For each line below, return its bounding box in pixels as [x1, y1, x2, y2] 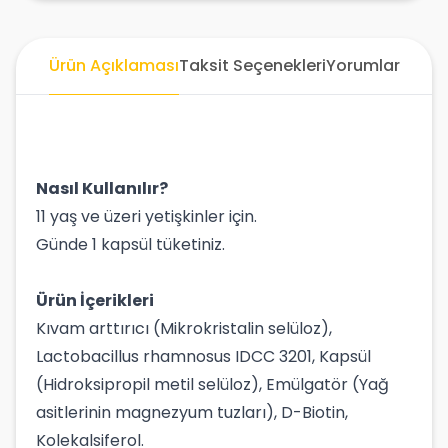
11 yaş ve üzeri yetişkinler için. [36, 205, 257, 228]
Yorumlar [325, 54, 400, 77]
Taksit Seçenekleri [178, 54, 326, 77]
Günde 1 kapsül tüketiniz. [36, 233, 225, 256]
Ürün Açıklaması [48, 54, 179, 77]
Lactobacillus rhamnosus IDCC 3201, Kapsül [36, 345, 371, 368]
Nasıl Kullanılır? [36, 177, 168, 200]
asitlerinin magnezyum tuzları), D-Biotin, [36, 401, 348, 424]
